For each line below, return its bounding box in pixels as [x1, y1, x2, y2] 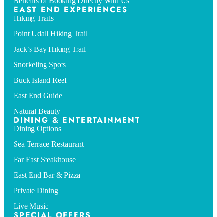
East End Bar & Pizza [14, 171, 80, 180]
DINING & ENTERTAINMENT [14, 114, 140, 126]
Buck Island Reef [14, 76, 67, 85]
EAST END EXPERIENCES [14, 4, 128, 15]
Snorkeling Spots [14, 61, 66, 69]
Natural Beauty [14, 107, 60, 116]
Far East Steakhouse [14, 155, 76, 164]
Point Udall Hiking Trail [14, 30, 88, 38]
